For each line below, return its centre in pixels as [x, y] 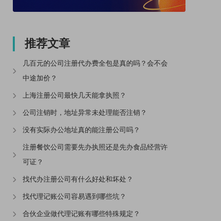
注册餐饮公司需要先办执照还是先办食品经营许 [95, 147]
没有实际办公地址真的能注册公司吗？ [81, 130]
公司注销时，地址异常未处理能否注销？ [85, 113]
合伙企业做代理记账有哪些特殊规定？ [81, 214]
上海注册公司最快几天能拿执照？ [74, 95]
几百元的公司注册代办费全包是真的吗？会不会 [95, 63]
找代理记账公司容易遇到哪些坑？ [74, 197]
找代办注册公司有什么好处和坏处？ [78, 179]
